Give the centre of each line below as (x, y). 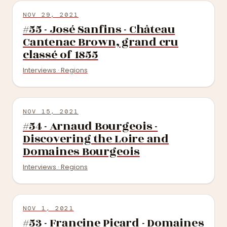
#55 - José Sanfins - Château (99, 29)
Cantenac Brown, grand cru (101, 42)
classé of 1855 (61, 55)
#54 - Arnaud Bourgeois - (90, 126)
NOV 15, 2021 (51, 111)
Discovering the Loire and (96, 139)
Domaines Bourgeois (81, 152)
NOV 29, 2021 (51, 15)
